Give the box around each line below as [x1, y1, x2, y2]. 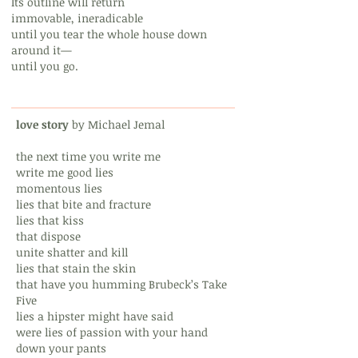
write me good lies [16, 165, 113, 180]
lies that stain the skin [16, 261, 136, 276]
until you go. [11, 58, 78, 74]
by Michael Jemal [69, 117, 165, 132]
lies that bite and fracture [16, 197, 151, 212]
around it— [11, 42, 72, 58]
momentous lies [16, 181, 102, 196]
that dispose [16, 229, 81, 244]
